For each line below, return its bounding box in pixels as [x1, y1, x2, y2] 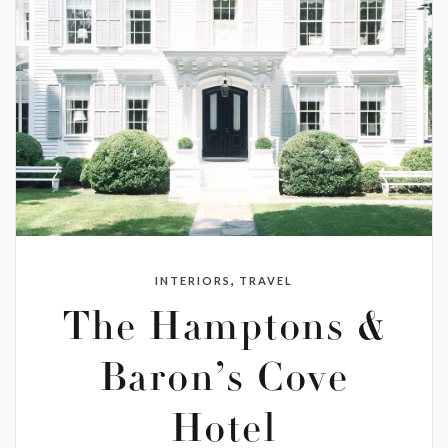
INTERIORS [155, 273, 232, 287]
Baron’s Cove [99, 360, 349, 401]
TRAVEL [238, 273, 293, 287]
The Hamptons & [62, 309, 386, 350]
